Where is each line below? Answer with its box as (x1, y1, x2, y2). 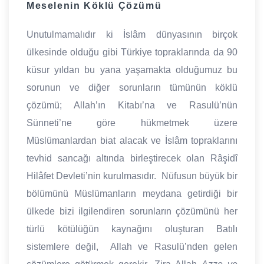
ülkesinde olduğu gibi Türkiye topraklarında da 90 (27, 47, 237, 57)
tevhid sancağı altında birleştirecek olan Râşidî (27, 153, 237, 163)
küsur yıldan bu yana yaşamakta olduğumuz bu (27, 64, 237, 75)
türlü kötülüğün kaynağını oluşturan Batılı (27, 223, 237, 234)
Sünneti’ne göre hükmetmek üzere (27, 117, 237, 128)
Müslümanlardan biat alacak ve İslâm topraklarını (27, 135, 237, 146)
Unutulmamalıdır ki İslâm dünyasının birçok (27, 29, 237, 39)
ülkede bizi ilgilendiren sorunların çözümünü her (27, 206, 237, 216)
